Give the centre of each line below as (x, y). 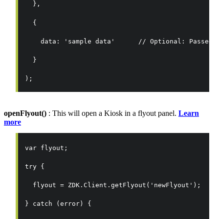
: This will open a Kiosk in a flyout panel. (113, 113)
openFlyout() (26, 113)
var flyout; (47, 148)
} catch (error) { (58, 204)
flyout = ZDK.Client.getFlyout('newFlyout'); (113, 185)
